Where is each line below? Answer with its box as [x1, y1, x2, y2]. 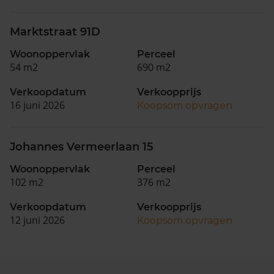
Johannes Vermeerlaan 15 [10, 140, 154, 154]
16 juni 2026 [10, 98, 65, 112]
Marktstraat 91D [10, 25, 100, 39]
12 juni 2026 [10, 213, 65, 227]
